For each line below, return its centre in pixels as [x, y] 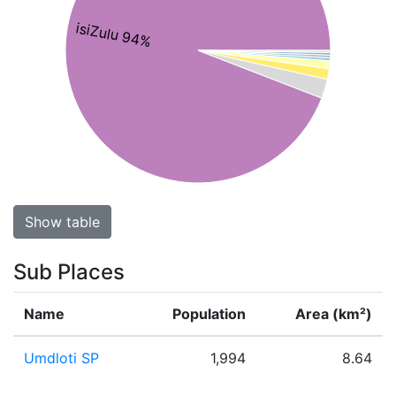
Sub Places [69, 272]
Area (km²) [334, 314]
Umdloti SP [61, 358]
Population [209, 314]
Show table [62, 222]
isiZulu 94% [114, 34]
